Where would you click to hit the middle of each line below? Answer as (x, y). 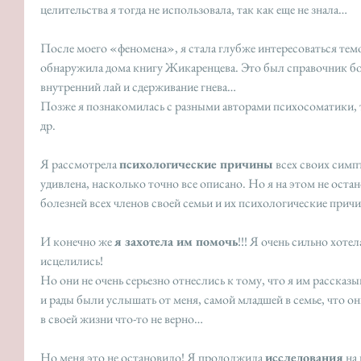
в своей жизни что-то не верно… (122, 319)
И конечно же (77, 242)
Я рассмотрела (80, 164)
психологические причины (196, 164)
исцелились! (73, 261)
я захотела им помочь (176, 242)
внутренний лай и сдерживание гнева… (139, 87)
